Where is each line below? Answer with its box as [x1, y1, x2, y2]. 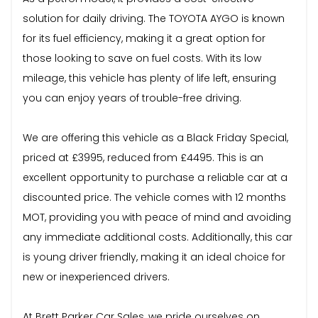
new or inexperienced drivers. [23, 269, 170, 284]
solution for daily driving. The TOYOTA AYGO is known [23, 11, 285, 26]
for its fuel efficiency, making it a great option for [23, 31, 265, 45]
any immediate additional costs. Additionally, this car [23, 229, 292, 244]
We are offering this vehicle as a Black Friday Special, [23, 130, 288, 145]
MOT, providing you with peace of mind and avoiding [23, 209, 291, 224]
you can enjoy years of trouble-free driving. [23, 90, 241, 105]
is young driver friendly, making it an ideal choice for [23, 249, 285, 264]
